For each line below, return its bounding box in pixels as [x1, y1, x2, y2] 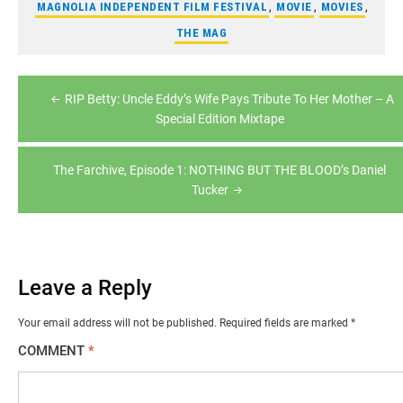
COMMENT [18, 342, 88, 359]
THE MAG [175, 25, 228, 40]
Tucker [191, 182, 228, 197]
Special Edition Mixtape [155, 111, 284, 126]
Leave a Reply [18, 274, 152, 300]
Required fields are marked [219, 316, 351, 329]
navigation [17, 107, 168, 146]
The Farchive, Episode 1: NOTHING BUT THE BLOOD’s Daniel [53, 162, 386, 177]
